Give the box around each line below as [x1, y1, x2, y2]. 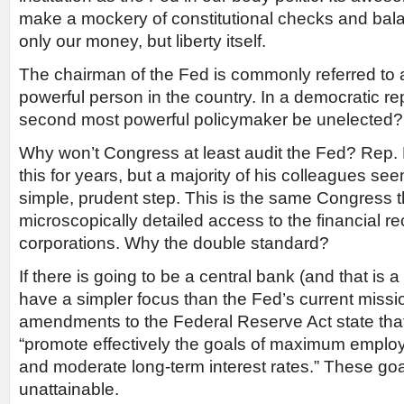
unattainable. [19, 380, 119, 399]
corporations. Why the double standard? [19, 234, 329, 252]
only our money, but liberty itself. [19, 32, 266, 50]
